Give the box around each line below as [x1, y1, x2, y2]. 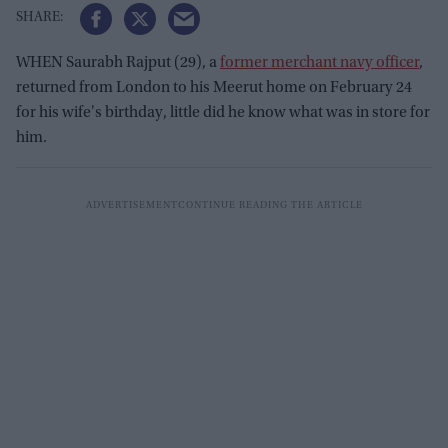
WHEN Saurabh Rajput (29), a [16, 54, 220, 71]
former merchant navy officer [220, 54, 419, 71]
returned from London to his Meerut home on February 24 [16, 79, 412, 96]
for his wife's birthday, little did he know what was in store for [16, 104, 430, 121]
